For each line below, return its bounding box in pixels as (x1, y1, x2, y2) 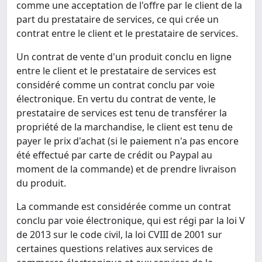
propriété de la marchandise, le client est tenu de (16, 120, 233, 134)
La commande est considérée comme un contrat (16, 200, 231, 213)
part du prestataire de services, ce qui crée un (16, 13, 219, 26)
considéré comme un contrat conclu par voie (16, 78, 215, 92)
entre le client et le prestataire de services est (16, 64, 216, 78)
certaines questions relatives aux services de (16, 242, 213, 256)
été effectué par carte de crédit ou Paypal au (16, 149, 212, 162)
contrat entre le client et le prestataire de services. (16, 27, 238, 40)
